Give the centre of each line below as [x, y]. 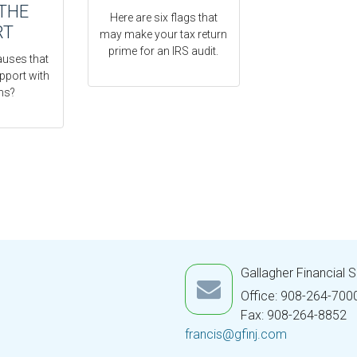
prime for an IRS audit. [164, 51]
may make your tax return [164, 35]
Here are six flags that [163, 18]
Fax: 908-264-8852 [293, 316]
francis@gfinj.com [235, 335]
